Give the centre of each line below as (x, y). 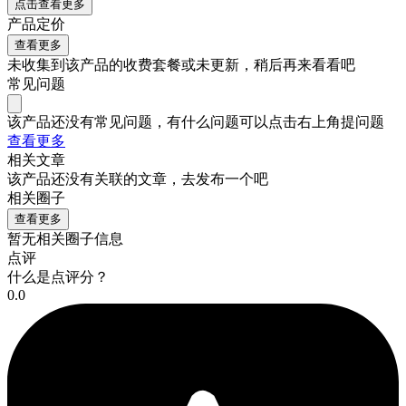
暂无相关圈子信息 (65, 238)
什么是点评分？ (58, 276)
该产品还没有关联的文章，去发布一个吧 (138, 179)
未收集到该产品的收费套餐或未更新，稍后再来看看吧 (181, 64)
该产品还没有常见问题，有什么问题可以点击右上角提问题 (196, 121)
